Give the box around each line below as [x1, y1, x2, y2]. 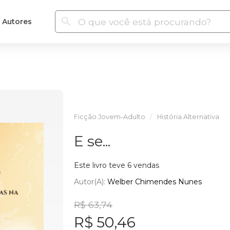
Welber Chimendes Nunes [107, 177, 202, 186]
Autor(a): [73, 177, 107, 186]
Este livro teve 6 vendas [73, 161, 159, 170]
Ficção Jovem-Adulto [73, 113, 145, 121]
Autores [2, 16, 32, 26]
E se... [73, 132, 110, 150]
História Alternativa [157, 113, 219, 121]
